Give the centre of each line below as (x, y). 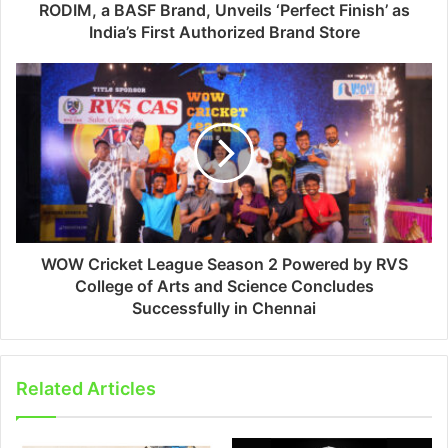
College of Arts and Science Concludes (224, 285)
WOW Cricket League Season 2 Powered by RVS (224, 263)
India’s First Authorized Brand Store (224, 31)
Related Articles (86, 388)
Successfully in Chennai (224, 307)
